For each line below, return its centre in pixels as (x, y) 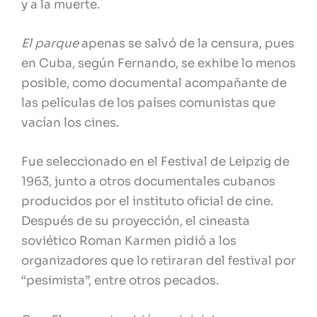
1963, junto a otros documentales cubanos (148, 182)
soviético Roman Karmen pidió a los (129, 241)
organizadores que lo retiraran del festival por (158, 261)
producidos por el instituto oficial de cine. (147, 202)
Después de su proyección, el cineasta (136, 221)
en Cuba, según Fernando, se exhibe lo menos (158, 64)
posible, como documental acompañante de (154, 83)
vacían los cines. (70, 123)
